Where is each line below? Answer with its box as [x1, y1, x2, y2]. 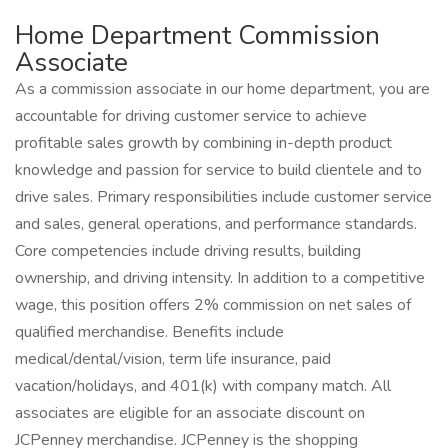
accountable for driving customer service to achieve [15, 105, 367, 127]
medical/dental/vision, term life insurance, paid [15, 348, 331, 370]
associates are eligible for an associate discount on [15, 402, 365, 424]
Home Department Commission [15, 18, 380, 53]
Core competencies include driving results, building [15, 240, 361, 262]
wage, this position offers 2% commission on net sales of [15, 294, 411, 316]
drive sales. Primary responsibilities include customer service [15, 186, 432, 208]
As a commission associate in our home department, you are [15, 78, 430, 100]
